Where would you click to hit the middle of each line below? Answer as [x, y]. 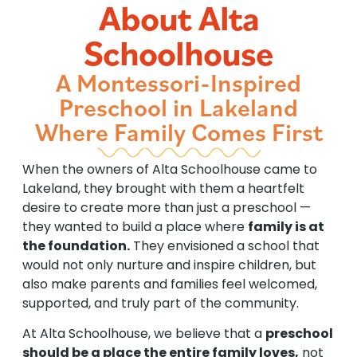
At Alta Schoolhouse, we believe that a [144, 334]
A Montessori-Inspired [178, 82]
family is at [286, 227]
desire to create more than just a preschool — [167, 208]
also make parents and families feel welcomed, [170, 284]
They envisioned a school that [225, 246]
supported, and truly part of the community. [161, 303]
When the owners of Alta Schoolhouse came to [170, 169]
